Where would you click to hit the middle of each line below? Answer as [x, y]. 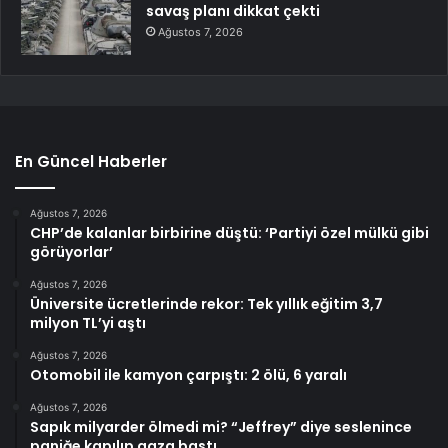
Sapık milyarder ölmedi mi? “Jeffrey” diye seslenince [221, 426]
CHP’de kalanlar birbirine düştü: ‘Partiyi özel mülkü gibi [229, 232]
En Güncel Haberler [91, 161]
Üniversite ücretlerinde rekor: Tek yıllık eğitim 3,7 [206, 303]
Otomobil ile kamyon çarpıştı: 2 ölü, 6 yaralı [188, 374]
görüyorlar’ [71, 251]
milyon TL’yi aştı [88, 322]
